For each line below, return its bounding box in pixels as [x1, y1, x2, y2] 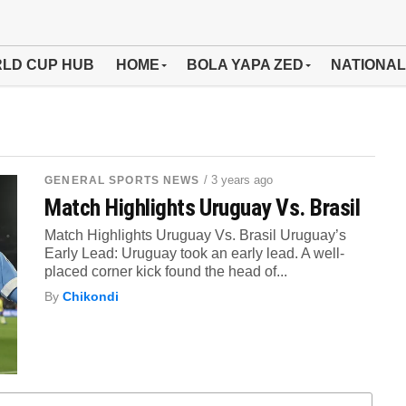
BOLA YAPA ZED [187, 57, 304, 72]
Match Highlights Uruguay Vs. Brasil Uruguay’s [44, 227, 347, 243]
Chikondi [63, 289, 120, 304]
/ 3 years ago [204, 173, 274, 187]
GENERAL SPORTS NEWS [44, 174, 200, 187]
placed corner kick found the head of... [44, 264, 288, 279]
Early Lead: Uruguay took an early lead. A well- [44, 246, 345, 261]
